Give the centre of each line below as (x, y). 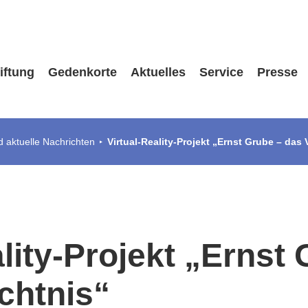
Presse (277, 72)
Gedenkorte (82, 72)
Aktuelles (158, 72)
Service (221, 72)
